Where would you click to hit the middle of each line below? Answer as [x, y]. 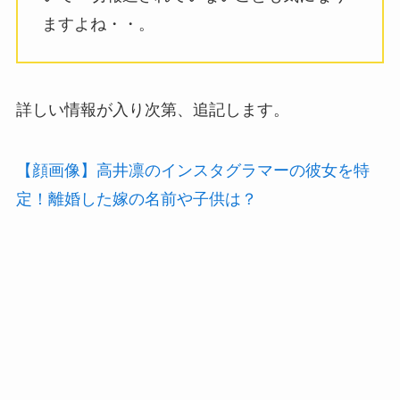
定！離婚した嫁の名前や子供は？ [136, 200]
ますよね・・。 [98, 24]
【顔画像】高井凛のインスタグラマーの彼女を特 [192, 171]
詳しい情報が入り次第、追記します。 [152, 110]
